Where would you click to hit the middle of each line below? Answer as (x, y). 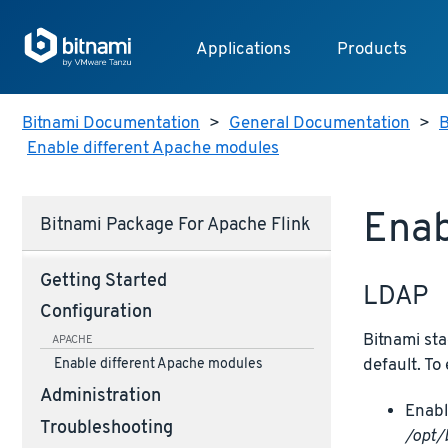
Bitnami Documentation (111, 124)
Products (371, 50)
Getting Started (103, 281)
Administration (100, 397)
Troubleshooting (106, 428)
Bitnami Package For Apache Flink (175, 226)
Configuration (95, 313)
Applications (243, 50)
